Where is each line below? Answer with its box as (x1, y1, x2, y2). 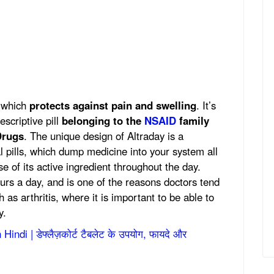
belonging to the (62, 113, 144, 128)
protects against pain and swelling (29, 97, 196, 113)
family (176, 113, 209, 128)
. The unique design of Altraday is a (24, 128, 183, 143)
